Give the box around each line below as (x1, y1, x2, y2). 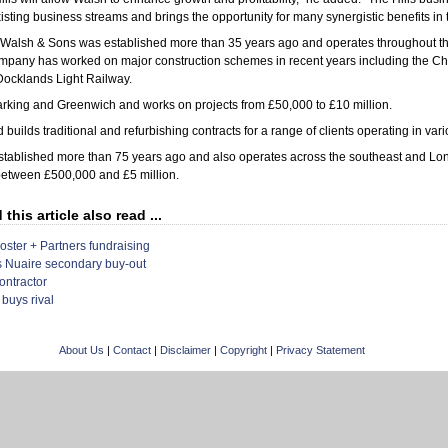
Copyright (220, 344, 267, 356)
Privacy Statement (276, 344, 365, 356)
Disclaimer (160, 344, 211, 356)
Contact (113, 344, 151, 356)
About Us (59, 344, 104, 356)
